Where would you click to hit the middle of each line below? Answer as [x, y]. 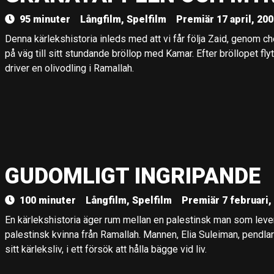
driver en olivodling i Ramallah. [69, 68]
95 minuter [45, 19]
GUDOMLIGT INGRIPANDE [133, 176]
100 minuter [48, 200]
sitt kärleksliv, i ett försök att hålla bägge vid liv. [106, 249]
